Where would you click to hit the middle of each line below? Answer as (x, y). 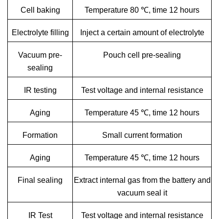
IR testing (40, 90)
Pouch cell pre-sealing (142, 55)
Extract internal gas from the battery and (142, 180)
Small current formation (142, 135)
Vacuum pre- (40, 55)
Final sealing (40, 180)
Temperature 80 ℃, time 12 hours (142, 10)
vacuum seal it (142, 193)
